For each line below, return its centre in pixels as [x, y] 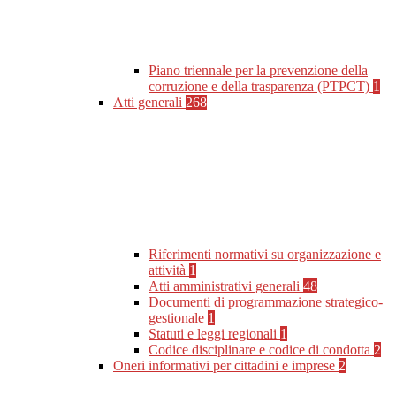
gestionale [178, 318]
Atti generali [149, 103]
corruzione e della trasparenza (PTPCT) [261, 87]
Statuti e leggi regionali [214, 334]
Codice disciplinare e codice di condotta [261, 350]
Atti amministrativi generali [226, 286]
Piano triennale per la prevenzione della [258, 71]
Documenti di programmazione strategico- [266, 302]
